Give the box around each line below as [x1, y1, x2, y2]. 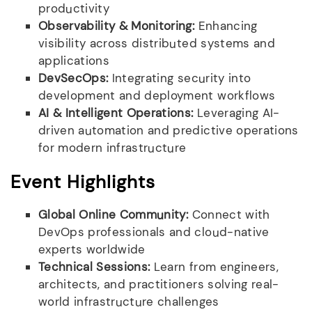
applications [38, 52, 110, 68]
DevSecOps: [38, 70, 109, 86]
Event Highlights [10, 169, 155, 194]
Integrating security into [108, 70, 251, 86]
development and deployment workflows [38, 87, 276, 103]
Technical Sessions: [38, 258, 150, 274]
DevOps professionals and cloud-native [38, 224, 270, 240]
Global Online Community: [38, 206, 189, 222]
